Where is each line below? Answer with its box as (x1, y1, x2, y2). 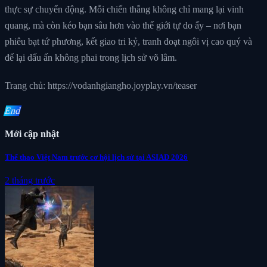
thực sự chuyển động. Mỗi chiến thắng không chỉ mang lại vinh (5, 4, 244, 14)
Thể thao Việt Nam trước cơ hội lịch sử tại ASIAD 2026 (5, 153, 188, 162)
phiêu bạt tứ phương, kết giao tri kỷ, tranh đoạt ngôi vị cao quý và (5, 36, 252, 46)
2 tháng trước (5, 175, 55, 186)
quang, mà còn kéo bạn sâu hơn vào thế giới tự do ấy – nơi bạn (5, 20, 241, 30)
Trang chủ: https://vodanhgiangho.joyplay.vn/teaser (5, 80, 197, 91)
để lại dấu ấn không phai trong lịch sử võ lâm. (5, 52, 177, 63)
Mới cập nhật (5, 128, 59, 139)
